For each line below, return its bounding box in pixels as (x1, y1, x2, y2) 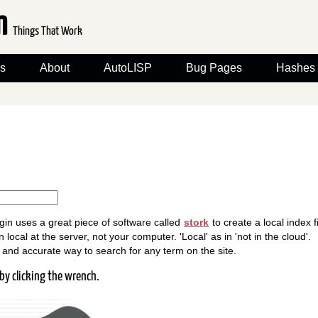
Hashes (276, 62, 315, 75)
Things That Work (12, 26, 82, 38)
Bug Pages (186, 62, 242, 75)
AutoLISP (104, 62, 152, 75)
